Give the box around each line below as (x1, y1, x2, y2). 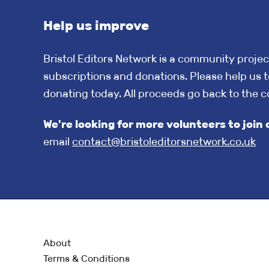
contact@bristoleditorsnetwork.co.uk (72, 134, 256, 148)
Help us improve (43, 17, 149, 34)
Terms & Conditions (43, 252, 130, 264)
